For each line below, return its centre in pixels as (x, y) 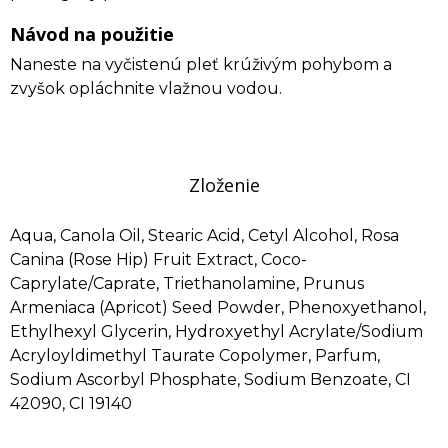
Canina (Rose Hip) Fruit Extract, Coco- (158, 259)
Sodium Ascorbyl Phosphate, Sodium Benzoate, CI (210, 379)
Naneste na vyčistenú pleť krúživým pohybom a (201, 64)
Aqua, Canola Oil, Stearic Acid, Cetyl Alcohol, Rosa (204, 235)
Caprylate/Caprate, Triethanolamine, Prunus (187, 283)
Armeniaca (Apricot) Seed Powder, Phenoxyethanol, (218, 307)
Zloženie (224, 185)
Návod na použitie (92, 34)
